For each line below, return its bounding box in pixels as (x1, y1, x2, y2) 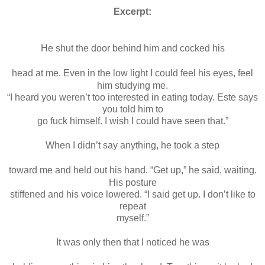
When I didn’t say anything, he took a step (46, 140, 219, 150)
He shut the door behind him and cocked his (40, 43, 225, 53)
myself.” (116, 212, 149, 223)
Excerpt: (114, 6, 151, 17)
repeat (119, 201, 146, 211)
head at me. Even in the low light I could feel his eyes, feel (12, 67, 253, 78)
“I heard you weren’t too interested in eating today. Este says (7, 92, 258, 102)
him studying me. (97, 80, 168, 91)
